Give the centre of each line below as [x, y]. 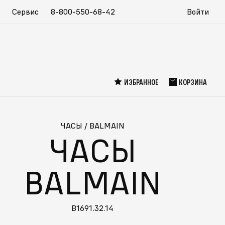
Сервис [25, 12]
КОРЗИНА [193, 82]
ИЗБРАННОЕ [141, 82]
